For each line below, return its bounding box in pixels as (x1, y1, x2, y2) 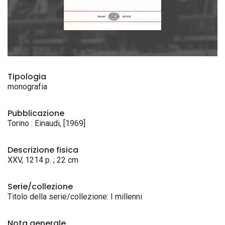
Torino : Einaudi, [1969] (8, 119, 85, 128)
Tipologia (8, 71, 46, 82)
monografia (8, 82, 47, 91)
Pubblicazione (8, 107, 64, 119)
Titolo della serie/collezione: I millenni (8, 192, 142, 201)
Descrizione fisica (8, 144, 78, 156)
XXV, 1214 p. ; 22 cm (8, 155, 78, 165)
